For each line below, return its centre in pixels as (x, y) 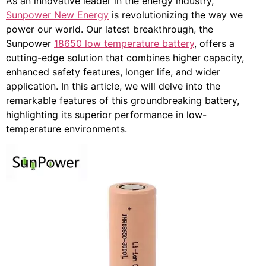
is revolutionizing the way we (176, 15)
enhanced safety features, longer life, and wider (113, 72)
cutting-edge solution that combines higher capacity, (125, 57)
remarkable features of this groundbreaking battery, (123, 100)
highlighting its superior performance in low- (106, 114)
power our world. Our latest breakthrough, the (110, 29)
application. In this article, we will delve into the (113, 86)
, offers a (214, 43)
